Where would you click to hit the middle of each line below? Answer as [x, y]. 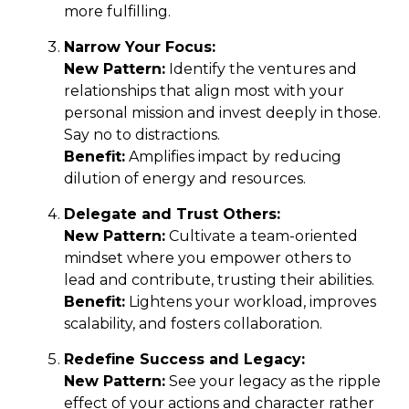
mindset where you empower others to [208, 257]
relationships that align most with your [204, 90]
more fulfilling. [117, 11]
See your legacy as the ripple [273, 381]
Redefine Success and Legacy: [184, 359]
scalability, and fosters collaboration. [193, 323]
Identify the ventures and [261, 68]
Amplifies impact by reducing [233, 156]
